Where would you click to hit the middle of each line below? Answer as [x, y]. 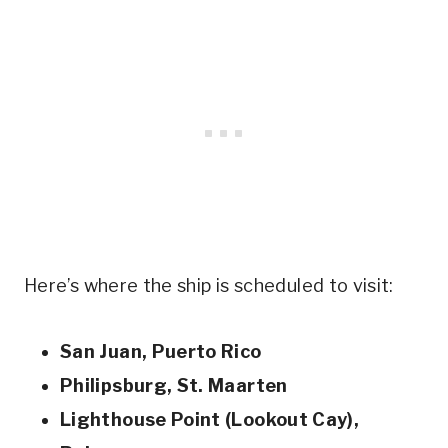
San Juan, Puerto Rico [161, 351]
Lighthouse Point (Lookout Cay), [210, 419]
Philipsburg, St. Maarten [174, 385]
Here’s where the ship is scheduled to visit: [209, 285]
